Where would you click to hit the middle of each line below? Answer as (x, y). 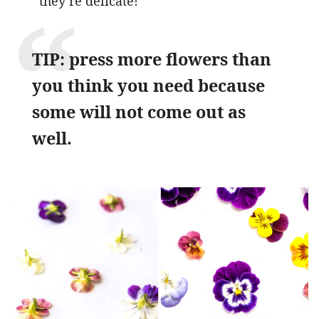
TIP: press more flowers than (152, 59)
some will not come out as (139, 111)
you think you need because (148, 85)
